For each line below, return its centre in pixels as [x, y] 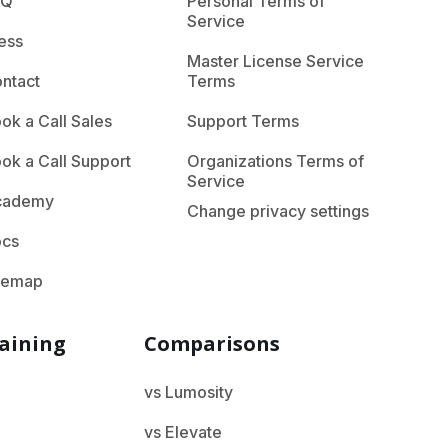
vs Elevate [182, 432]
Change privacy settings [277, 211]
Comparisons [211, 343]
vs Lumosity [188, 392]
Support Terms [242, 121]
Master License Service [275, 61]
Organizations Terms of [275, 161]
